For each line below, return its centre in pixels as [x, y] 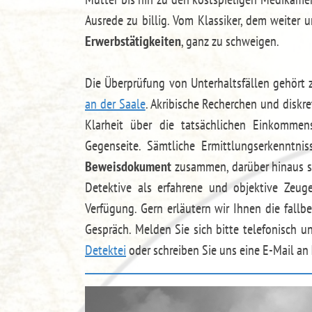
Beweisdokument [128, 166]
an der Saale [115, 104]
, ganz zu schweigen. [230, 41]
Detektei [106, 250]
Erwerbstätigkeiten [133, 41]
